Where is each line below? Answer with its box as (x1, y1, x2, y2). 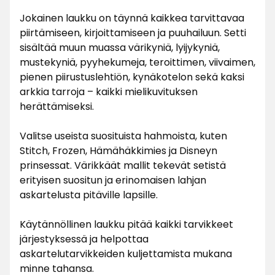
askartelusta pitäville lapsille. (20, 188, 158, 202)
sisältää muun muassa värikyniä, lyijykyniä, (20, 41, 220, 55)
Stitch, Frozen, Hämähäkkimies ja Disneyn (20, 144, 217, 158)
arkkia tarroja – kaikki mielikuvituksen (20, 85, 198, 99)
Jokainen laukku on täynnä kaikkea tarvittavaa (20, 11, 244, 25)
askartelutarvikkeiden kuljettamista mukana (20, 247, 232, 261)
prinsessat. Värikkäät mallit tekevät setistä (20, 158, 226, 172)
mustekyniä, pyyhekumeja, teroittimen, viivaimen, (20, 55, 255, 69)
